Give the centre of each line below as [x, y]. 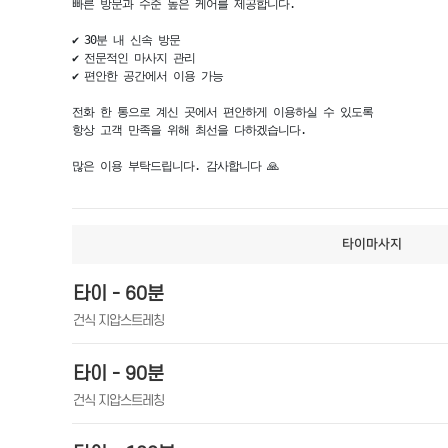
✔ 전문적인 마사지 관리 [133, 58]
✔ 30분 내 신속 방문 [126, 40]
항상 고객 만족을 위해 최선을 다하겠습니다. [189, 130]
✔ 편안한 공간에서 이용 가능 [147, 76]
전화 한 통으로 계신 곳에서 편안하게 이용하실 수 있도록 [222, 112]
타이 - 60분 [118, 294]
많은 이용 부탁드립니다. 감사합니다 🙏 [175, 166]
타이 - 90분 [118, 374]
